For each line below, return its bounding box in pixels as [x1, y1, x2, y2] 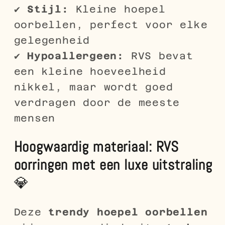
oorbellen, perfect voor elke [14, 19, 208, 30]
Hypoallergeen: [27, 50, 124, 61]
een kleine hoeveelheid [14, 65, 166, 77]
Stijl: [27, 3, 69, 15]
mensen [14, 112, 56, 124]
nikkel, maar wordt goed [14, 81, 173, 92]
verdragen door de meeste [14, 96, 180, 108]
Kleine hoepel [68, 3, 166, 15]
